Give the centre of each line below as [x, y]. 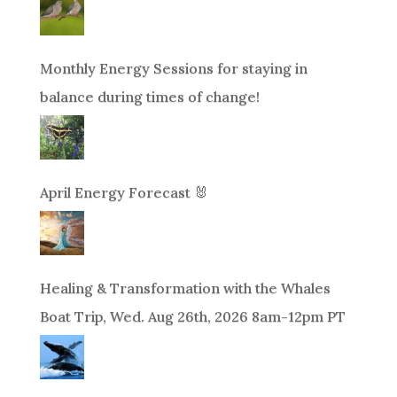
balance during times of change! [149, 96]
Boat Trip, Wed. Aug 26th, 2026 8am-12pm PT [192, 316]
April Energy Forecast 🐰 [124, 192]
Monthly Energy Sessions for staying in [173, 68]
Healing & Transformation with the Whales [185, 288]
